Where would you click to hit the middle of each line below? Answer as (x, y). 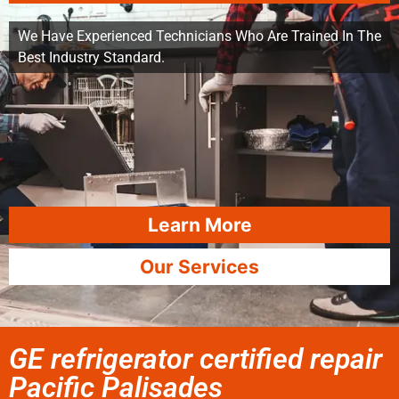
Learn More (199, 225)
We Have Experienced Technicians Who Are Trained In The (199, 36)
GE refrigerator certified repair (195, 359)
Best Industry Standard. (91, 57)
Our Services (199, 267)
